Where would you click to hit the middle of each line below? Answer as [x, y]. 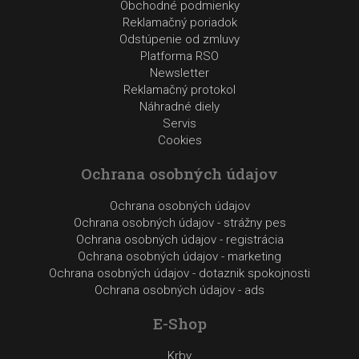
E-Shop [179, 323]
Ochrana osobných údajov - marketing [179, 256]
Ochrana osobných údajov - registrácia [179, 239]
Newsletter [179, 73]
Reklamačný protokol [179, 89]
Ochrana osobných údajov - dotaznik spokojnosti [179, 273]
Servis [179, 123]
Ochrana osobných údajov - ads [179, 290]
